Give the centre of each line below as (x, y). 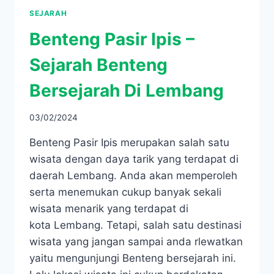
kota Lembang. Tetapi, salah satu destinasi (135, 225)
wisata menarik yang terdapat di (109, 209)
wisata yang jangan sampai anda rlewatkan (136, 242)
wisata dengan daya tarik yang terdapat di (134, 159)
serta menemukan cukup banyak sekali (125, 192)
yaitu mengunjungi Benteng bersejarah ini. (133, 258)
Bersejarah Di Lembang (127, 90)
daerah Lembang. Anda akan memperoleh (133, 176)
